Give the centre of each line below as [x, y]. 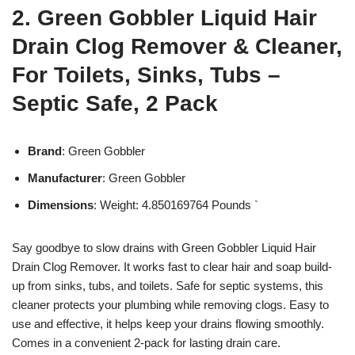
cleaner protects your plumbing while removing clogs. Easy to [170, 304]
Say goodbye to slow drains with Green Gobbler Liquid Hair [164, 247]
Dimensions [61, 204]
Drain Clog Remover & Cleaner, [177, 46]
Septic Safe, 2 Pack [115, 103]
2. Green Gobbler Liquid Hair [164, 17]
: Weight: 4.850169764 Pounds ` [176, 204]
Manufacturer [65, 177]
